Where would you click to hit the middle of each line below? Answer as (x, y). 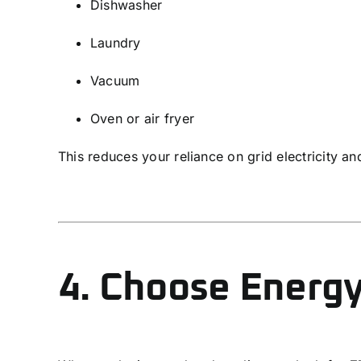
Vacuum (115, 80)
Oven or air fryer (142, 118)
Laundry (115, 42)
